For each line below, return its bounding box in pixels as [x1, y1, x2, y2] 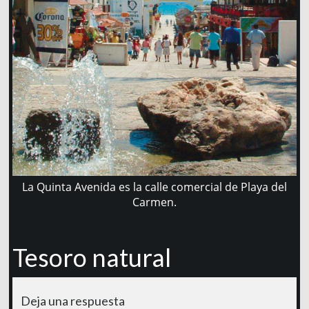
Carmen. [132, 195, 177, 210]
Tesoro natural [12, 242, 171, 273]
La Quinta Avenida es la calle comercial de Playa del [21, 179, 287, 195]
